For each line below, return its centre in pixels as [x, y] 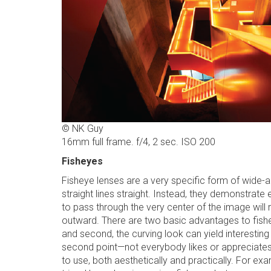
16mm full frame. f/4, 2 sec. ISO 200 [139, 142]
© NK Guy [83, 129]
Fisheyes [82, 161]
